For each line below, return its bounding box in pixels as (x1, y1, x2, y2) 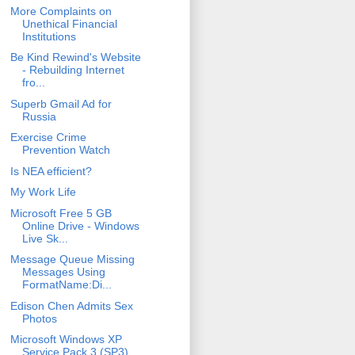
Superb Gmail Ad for (10, 97, 112, 110)
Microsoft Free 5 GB (10, 206, 112, 219)
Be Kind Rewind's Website (10, 51, 141, 64)
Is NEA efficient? (10, 164, 92, 177)
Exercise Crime (10, 131, 86, 144)
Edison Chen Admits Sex (10, 299, 133, 312)
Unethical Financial (21, 17, 117, 30)
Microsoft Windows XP (10, 333, 122, 346)
